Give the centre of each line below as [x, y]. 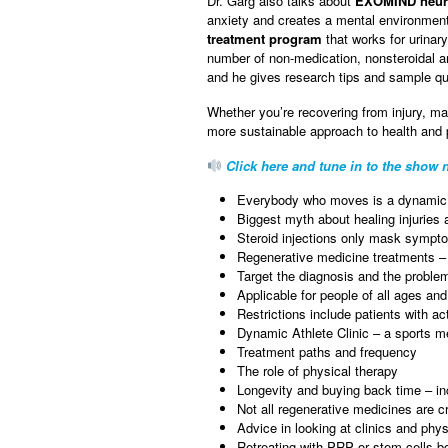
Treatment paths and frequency [327, 352]
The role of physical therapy [317, 371]
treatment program [266, 39]
